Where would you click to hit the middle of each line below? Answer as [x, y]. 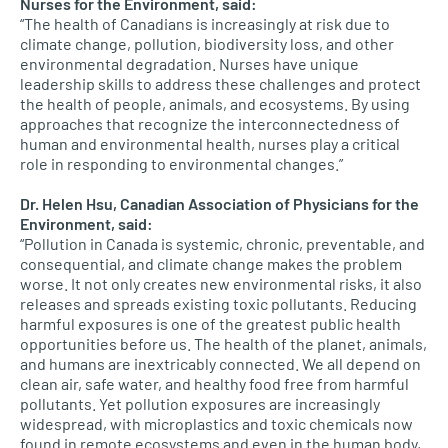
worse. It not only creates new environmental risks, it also [221, 283]
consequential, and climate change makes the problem [211, 263]
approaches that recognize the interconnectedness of [210, 123]
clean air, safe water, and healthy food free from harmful [214, 383]
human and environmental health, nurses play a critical [210, 143]
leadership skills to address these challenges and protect [220, 83]
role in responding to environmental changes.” [181, 163]
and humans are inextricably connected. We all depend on [220, 363]
